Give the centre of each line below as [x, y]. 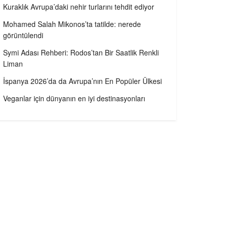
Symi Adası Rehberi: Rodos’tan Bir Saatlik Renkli [81, 53]
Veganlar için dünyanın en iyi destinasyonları [74, 98]
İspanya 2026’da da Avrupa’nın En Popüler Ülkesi [82, 81]
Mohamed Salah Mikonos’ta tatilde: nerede [72, 24]
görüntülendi [23, 35]
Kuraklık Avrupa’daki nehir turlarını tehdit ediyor [79, 7]
